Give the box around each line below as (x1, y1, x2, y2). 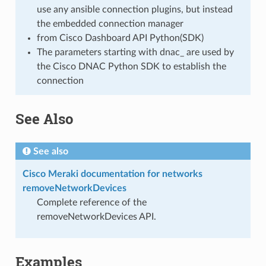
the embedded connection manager (36, 18, 183, 28)
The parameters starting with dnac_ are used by (36, 47, 234, 57)
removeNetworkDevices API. (36, 211, 156, 221)
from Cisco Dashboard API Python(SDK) (36, 33, 204, 43)
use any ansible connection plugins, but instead (36, 4, 233, 14)
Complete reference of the (36, 197, 147, 207)
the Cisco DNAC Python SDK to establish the (36, 61, 226, 71)
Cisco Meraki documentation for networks (22, 169, 202, 179)
